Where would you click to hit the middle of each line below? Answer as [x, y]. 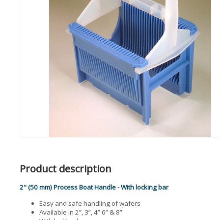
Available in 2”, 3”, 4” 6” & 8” [81, 212]
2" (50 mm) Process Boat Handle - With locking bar [94, 187]
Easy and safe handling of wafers [90, 203]
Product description [66, 169]
